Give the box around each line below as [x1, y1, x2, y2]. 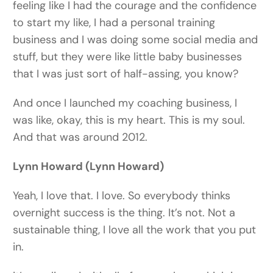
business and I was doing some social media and [13, 32, 258, 48]
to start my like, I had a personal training [13, 15, 216, 30]
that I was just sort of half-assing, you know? [13, 66, 239, 82]
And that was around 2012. [13, 130, 148, 145]
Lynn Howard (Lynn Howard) [13, 159, 165, 174]
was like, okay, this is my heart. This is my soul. [13, 113, 246, 128]
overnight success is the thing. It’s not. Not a [13, 205, 236, 221]
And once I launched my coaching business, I [13, 96, 238, 111]
